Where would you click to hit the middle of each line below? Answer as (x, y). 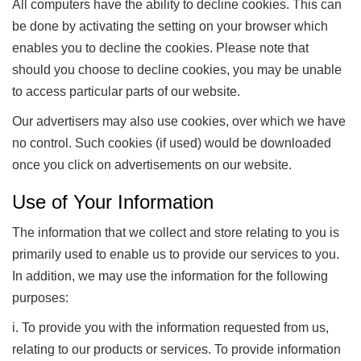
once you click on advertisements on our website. (152, 164)
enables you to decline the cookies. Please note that (160, 48)
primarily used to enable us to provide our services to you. (176, 254)
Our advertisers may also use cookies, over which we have (179, 121)
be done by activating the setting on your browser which (170, 26)
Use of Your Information (113, 201)
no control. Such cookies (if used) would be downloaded (172, 143)
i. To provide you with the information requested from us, (170, 328)
